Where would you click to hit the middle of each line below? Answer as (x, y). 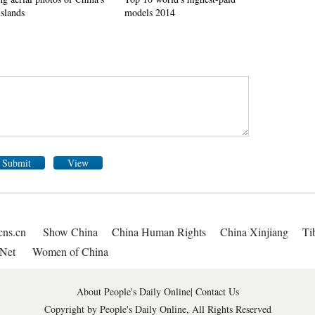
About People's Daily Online (133, 291)
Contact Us (217, 291)
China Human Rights (159, 232)
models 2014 (150, 12)
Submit (16, 163)
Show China (70, 232)
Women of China (70, 251)
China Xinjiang (254, 232)
